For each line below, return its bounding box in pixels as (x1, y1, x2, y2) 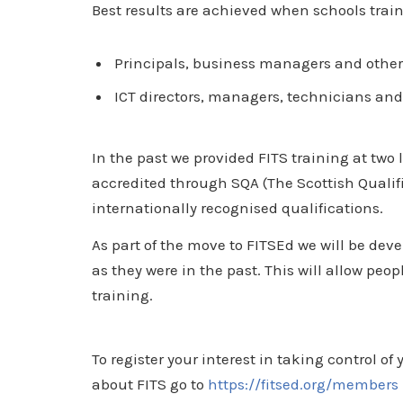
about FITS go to (92, 375, 208, 393)
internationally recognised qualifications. (92, 199, 383, 217)
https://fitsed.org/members (208, 375, 399, 393)
